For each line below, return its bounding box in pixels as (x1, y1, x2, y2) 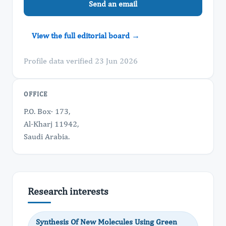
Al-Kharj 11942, (24, 119, 79, 129)
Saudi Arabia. (24, 132, 70, 141)
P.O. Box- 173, (24, 106, 70, 116)
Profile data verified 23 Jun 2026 (24, 56, 138, 66)
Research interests (28, 185, 108, 197)
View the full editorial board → (32, 31, 140, 40)
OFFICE (24, 90, 47, 98)
